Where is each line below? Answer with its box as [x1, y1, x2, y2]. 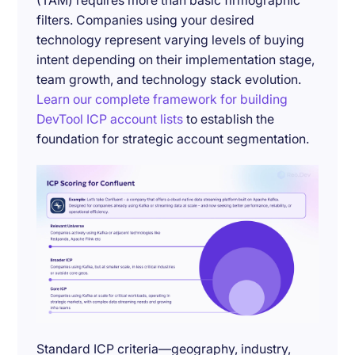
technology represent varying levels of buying [36, 32, 305, 48]
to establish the [183, 112, 275, 128]
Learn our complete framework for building [36, 92, 288, 108]
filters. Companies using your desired [36, 13, 255, 29]
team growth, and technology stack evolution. [36, 72, 302, 88]
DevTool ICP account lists [36, 112, 184, 128]
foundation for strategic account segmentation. [36, 132, 310, 147]
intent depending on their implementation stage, [36, 52, 315, 68]
